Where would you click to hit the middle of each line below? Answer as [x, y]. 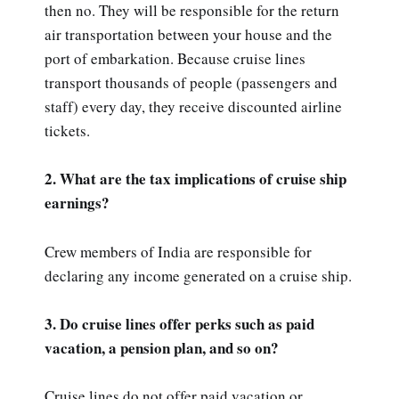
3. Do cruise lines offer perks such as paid [179, 323]
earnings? [77, 203]
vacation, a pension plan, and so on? [162, 347]
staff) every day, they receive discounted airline [193, 107]
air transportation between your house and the [188, 35]
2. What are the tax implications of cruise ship [195, 179]
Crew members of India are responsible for [178, 251]
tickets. [67, 131]
